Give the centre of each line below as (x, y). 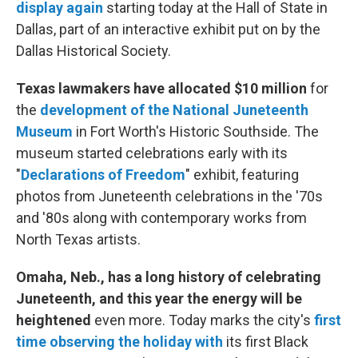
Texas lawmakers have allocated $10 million (161, 88)
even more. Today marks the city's (204, 320)
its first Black (266, 342)
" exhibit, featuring (242, 175)
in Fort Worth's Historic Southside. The (196, 131)
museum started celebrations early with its (152, 153)
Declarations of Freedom (103, 175)
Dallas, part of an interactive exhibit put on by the (168, 29)
